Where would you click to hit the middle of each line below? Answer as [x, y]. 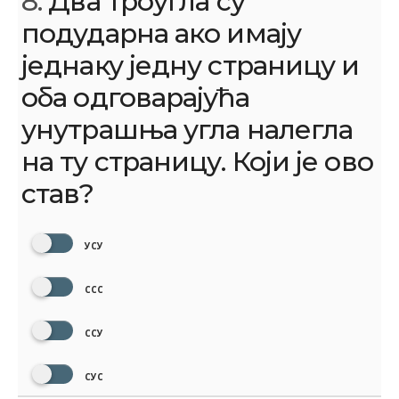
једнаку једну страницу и [191, 66]
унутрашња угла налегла [187, 130]
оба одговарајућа [135, 98]
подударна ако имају [161, 34]
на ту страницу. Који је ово [197, 162]
